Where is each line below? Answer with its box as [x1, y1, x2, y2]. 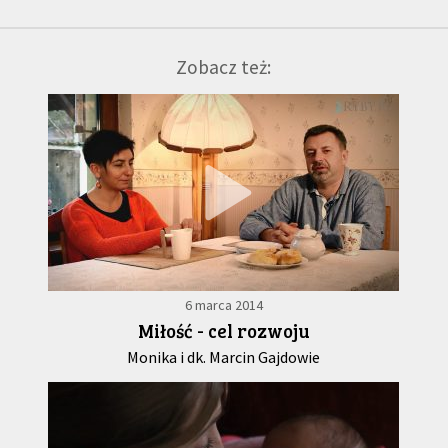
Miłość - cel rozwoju [137, 318, 310, 344]
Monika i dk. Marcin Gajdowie [127, 347, 321, 368]
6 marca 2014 [184, 296, 263, 315]
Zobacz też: [176, 55, 272, 80]
